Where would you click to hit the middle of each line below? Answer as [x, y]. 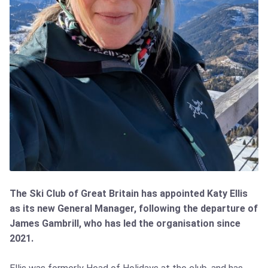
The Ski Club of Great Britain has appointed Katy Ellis [129, 194]
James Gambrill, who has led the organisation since [125, 224]
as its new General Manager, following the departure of [134, 209]
